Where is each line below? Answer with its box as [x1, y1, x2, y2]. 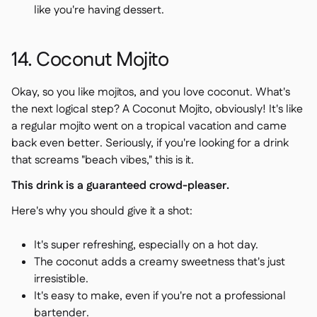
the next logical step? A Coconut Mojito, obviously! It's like [11, 101, 303, 117]
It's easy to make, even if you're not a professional [34, 288, 286, 304]
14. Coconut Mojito [11, 46, 168, 74]
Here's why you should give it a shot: [11, 203, 192, 219]
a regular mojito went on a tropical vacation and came [11, 118, 287, 134]
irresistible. [34, 271, 88, 287]
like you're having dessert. [34, 2, 164, 18]
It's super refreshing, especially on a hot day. [34, 237, 258, 253]
